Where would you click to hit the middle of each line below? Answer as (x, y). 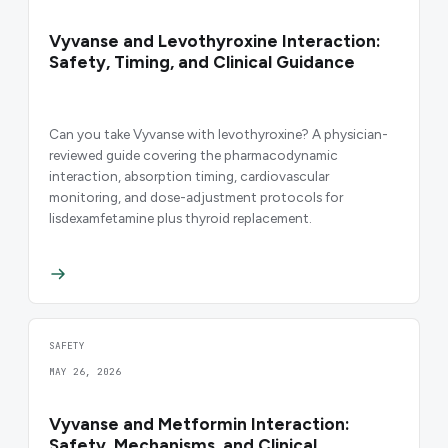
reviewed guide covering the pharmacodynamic (193, 154)
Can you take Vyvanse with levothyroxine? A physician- (218, 133)
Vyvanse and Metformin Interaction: (199, 424)
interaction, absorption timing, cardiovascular (189, 175)
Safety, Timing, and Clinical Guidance (202, 61)
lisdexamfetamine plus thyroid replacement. (180, 217)
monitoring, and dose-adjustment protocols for (196, 196)
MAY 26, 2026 (85, 372)
